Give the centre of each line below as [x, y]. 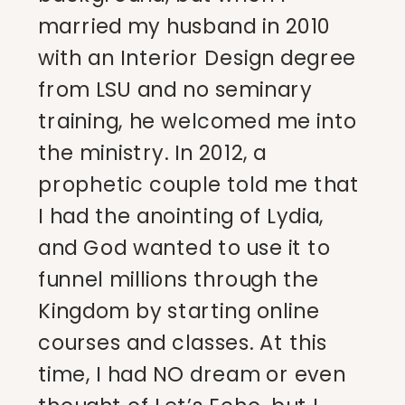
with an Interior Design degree [197, 58]
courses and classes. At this [183, 343]
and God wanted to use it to [184, 248]
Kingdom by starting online [179, 311]
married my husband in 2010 [185, 27]
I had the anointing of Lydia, [181, 217]
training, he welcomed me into [198, 122]
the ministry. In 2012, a [152, 153]
